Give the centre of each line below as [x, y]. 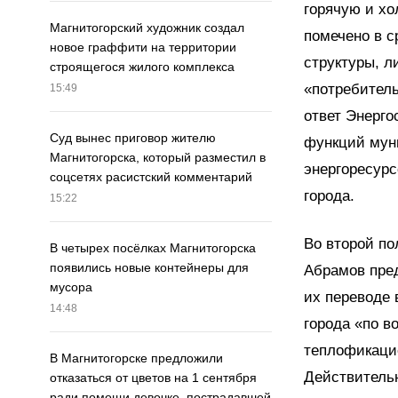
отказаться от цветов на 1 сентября [153, 378]
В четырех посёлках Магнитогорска [153, 248]
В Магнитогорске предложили [136, 358]
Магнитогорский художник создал [147, 28]
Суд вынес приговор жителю [133, 138]
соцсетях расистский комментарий [151, 177]
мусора [71, 287]
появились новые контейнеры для [149, 268]
